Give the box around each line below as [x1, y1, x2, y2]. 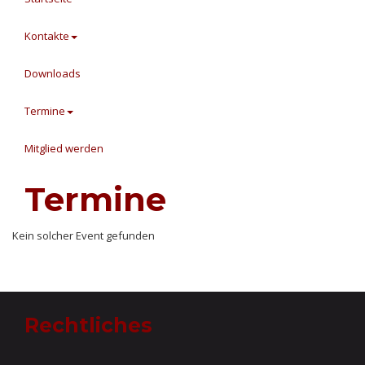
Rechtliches [24, 313, 152, 338]
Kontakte [24, 29, 69, 44]
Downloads [24, 66, 81, 81]
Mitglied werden [24, 141, 103, 156]
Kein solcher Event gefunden [12, 227, 155, 243]
